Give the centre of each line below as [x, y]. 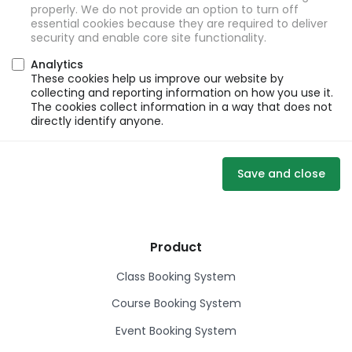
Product [176, 247]
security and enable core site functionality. [148, 38]
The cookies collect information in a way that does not [181, 107]
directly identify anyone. [97, 121]
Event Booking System [176, 330]
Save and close [281, 174]
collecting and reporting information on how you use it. [182, 93]
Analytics [57, 64]
